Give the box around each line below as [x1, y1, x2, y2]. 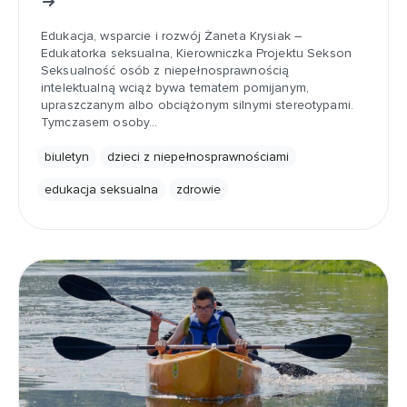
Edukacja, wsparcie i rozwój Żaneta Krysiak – [41, 28, 303, 44]
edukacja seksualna [45, 182, 158, 197]
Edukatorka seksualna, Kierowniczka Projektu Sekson [41, 45, 352, 61]
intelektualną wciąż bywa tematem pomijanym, [41, 80, 310, 95]
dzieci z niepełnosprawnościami [107, 149, 289, 164]
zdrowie [176, 182, 221, 197]
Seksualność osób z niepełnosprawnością [41, 63, 290, 78]
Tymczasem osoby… [41, 114, 158, 130]
